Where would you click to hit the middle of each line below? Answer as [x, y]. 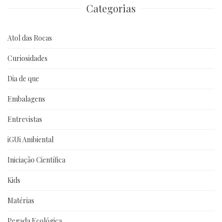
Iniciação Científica [36, 160]
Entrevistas [25, 119]
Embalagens [26, 99]
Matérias [21, 200]
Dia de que [23, 78]
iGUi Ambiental [30, 139]
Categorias [111, 8]
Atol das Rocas [30, 38]
